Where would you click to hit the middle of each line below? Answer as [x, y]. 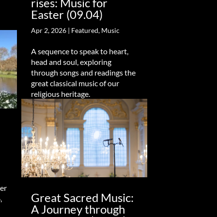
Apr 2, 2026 [48, 30]
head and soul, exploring [71, 62]
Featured [85, 30]
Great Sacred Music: [82, 198]
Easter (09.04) [67, 14]
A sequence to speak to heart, [79, 51]
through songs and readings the [83, 72]
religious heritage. [60, 93]
